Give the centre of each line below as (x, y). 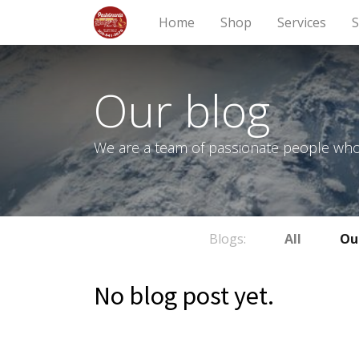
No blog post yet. (184, 296)
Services (301, 22)
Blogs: (227, 239)
